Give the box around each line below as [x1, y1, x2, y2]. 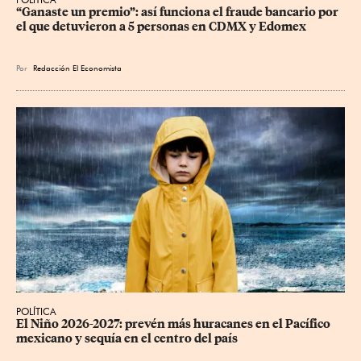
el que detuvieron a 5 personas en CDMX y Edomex [16, 19, 306, 35]
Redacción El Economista [33, 63, 122, 73]
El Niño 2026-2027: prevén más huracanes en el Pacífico [16, 316, 333, 331]
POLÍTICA [16, 305, 56, 317]
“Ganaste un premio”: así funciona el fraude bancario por [16, 5, 341, 20]
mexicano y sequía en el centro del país [16, 330, 238, 346]
